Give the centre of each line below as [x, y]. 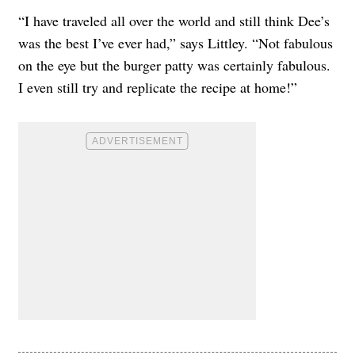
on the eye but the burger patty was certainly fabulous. [174, 65]
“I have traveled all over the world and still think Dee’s [174, 20]
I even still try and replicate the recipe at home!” [158, 87]
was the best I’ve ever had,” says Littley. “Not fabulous [176, 42]
